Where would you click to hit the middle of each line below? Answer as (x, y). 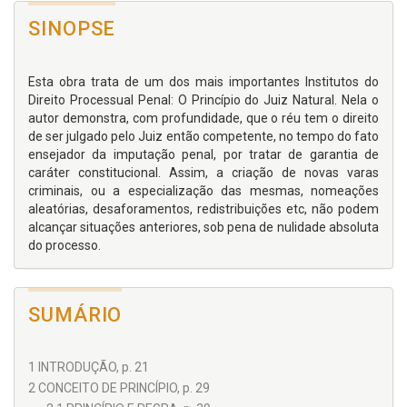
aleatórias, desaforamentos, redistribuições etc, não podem (203, 209)
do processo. (65, 245)
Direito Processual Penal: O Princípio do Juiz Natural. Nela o (203, 100)
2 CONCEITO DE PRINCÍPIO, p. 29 (119, 388)
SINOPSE (72, 29)
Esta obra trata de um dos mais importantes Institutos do (203, 82)
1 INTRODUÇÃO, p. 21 (89, 367)
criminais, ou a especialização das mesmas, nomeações (203, 191)
